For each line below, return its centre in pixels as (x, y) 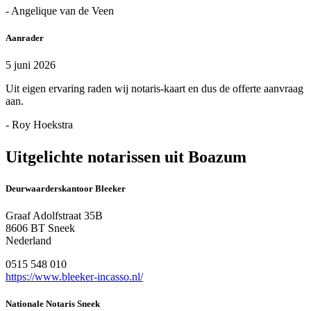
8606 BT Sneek (40, 228)
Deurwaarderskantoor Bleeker (66, 188)
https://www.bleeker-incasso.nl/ (74, 277)
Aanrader (25, 37)
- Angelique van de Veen (60, 10)
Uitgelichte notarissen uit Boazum (126, 157)
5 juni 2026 (31, 65)
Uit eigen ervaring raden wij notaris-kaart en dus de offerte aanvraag (154, 88)
